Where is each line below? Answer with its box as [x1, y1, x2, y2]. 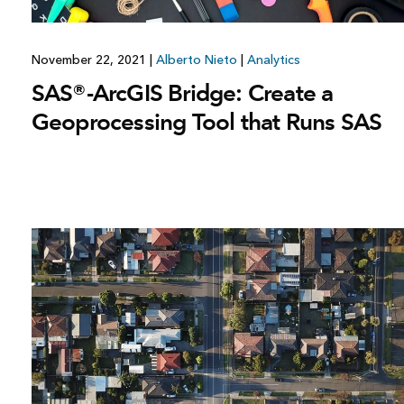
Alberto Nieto [155, 51, 237, 68]
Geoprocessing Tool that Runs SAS [31, 106, 382, 136]
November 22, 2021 [31, 51, 150, 68]
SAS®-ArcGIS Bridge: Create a [31, 78, 334, 107]
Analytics [246, 51, 300, 68]
